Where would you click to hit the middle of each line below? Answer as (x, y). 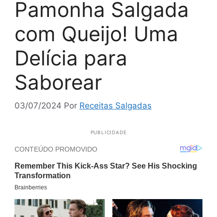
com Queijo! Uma (96, 33)
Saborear (58, 82)
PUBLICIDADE (108, 132)
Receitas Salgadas (116, 106)
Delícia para (71, 58)
